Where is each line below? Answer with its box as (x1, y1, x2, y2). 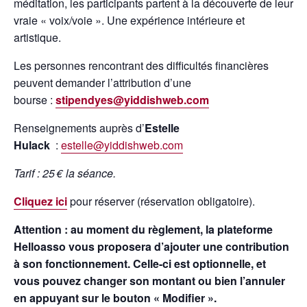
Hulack (14, 136, 53, 153)
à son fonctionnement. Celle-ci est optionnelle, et (14, 255, 266, 271)
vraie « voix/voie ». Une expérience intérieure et (14, 12, 245, 28)
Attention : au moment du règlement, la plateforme (14, 221, 273, 237)
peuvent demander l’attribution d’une (14, 74, 191, 90)
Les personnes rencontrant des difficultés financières (14, 57, 269, 73)
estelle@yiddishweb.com (61, 136, 183, 153)
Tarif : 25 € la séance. (14, 164, 116, 181)
